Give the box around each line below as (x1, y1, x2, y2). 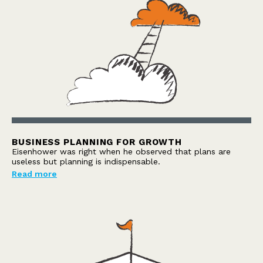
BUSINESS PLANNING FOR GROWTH (12, 136, 183, 147)
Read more (12, 168, 57, 178)
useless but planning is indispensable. (12, 156, 160, 166)
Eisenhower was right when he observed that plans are (12, 146, 231, 156)
